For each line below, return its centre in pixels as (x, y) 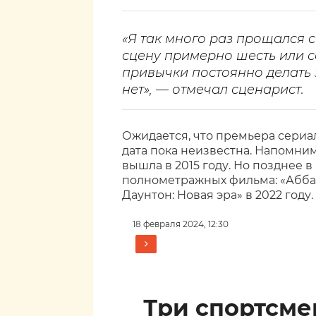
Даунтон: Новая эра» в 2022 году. (218, 195)
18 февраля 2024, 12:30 (181, 224)
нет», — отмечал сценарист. (213, 90)
